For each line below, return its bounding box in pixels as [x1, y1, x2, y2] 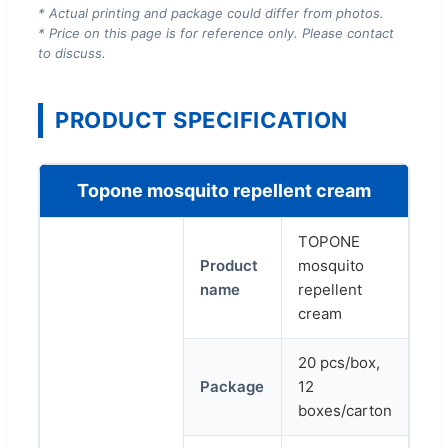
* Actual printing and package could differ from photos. [38, 4, 384, 21]
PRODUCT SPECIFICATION [55, 106, 348, 133]
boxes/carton [298, 400, 392, 420]
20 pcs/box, [298, 352, 380, 372]
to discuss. [38, 44, 106, 61]
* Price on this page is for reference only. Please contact [38, 24, 394, 41]
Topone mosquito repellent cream [77, 179, 371, 201]
